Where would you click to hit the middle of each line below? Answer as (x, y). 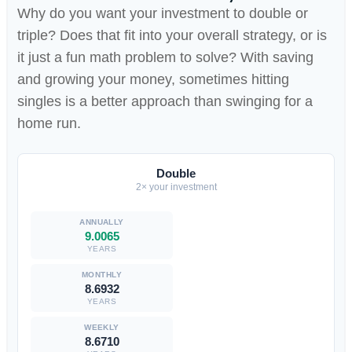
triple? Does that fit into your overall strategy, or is (172, 35)
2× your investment (176, 187)
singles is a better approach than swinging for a (165, 101)
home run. (49, 123)
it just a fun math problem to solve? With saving (165, 57)
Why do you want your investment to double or (163, 13)
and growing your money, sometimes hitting (153, 79)
